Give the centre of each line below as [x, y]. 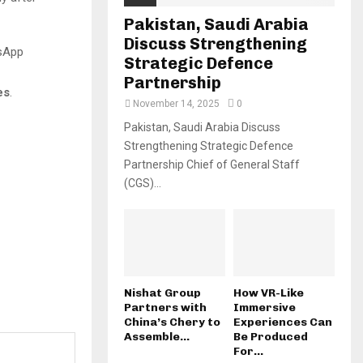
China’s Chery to [172, 322]
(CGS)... [143, 183]
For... [248, 352]
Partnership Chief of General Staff [212, 164]
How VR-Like [269, 293]
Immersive [265, 308]
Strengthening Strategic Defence [209, 145]
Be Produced [271, 337]
